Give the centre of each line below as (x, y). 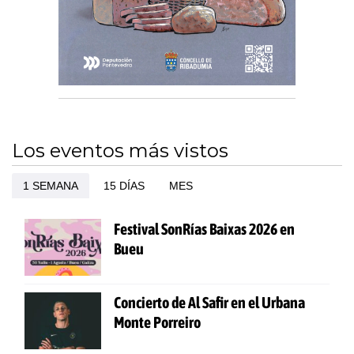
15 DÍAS (124, 186)
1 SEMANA (51, 186)
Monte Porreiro (157, 322)
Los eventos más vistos (120, 151)
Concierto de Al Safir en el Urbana (209, 303)
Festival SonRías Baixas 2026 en (204, 229)
